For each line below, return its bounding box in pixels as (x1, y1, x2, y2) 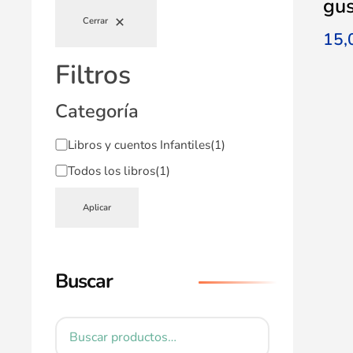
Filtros (55, 56, 132, 93)
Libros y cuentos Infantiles (67, 136, 210, 153)
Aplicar (83, 201, 112, 214)
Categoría (55, 98, 139, 124)
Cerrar (83, 15, 109, 28)
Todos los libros (67, 162, 155, 179)
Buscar (55, 268, 113, 295)
